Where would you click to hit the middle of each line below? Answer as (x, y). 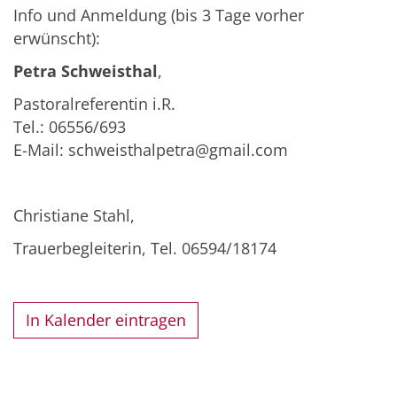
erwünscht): (57, 38)
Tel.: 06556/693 (70, 126)
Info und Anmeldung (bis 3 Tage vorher (159, 15)
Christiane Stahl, (74, 215)
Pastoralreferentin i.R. (94, 103)
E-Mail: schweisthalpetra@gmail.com (151, 149)
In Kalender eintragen (106, 320)
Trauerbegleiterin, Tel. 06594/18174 (145, 248)
